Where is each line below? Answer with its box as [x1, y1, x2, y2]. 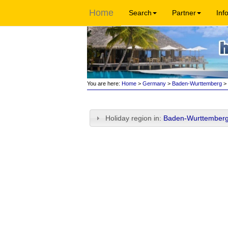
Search [129, 9, 152, 17]
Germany [142, 80, 166, 87]
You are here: [87, 80, 120, 87]
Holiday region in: [105, 114, 164, 122]
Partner [172, 9, 196, 17]
